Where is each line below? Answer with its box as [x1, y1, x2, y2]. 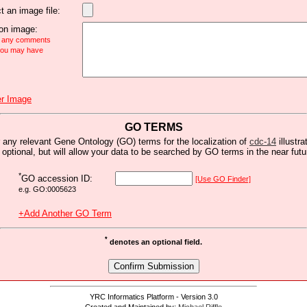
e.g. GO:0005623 [19, 185, 76, 194]
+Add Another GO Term [19, 208, 112, 219]
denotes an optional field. [108, 237, 202, 246]
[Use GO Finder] [195, 174, 251, 183]
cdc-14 [249, 136, 276, 147]
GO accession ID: [21, 173, 93, 184]
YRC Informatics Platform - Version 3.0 [89, 293, 218, 302]
